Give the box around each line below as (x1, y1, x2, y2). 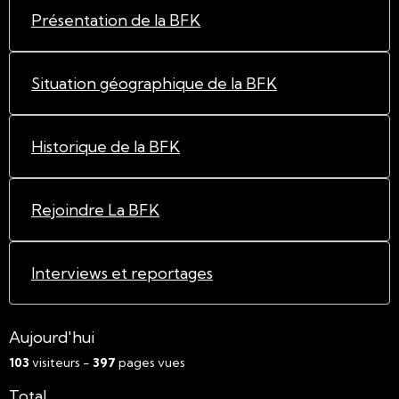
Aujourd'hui (9, 328, 94, 347)
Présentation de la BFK (31, 11, 200, 30)
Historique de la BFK (31, 137, 180, 157)
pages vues (116, 354, 185, 371)
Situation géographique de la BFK (31, 74, 277, 94)
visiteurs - (29, 354, 93, 371)
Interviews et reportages (31, 264, 213, 283)
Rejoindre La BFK (31, 200, 159, 220)
